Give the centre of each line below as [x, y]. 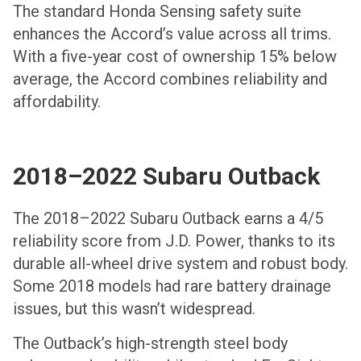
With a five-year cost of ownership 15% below [175, 56]
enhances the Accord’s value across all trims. [172, 33]
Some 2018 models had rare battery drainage [172, 286]
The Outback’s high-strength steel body [150, 343]
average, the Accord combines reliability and [170, 79]
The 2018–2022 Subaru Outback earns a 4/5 [168, 219]
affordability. [57, 101]
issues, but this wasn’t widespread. [134, 309]
